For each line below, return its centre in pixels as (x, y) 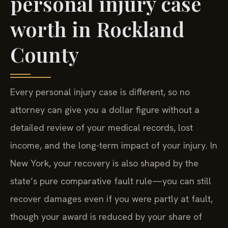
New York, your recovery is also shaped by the (104, 163)
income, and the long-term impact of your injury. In (114, 146)
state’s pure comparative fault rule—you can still (111, 181)
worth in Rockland (97, 29)
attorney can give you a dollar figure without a (105, 110)
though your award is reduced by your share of (106, 217)
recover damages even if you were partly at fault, (111, 199)
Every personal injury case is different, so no (100, 92)
